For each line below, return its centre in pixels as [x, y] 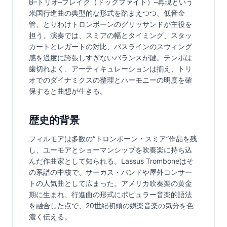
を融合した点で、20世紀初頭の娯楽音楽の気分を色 [111, 205]
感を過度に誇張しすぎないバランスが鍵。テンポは [110, 57]
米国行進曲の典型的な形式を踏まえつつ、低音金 [107, 13]
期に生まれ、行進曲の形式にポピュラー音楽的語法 [110, 194]
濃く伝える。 [50, 216]
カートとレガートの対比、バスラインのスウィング [110, 46]
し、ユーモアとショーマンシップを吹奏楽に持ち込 [110, 149]
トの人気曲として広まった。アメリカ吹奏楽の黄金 [110, 183]
